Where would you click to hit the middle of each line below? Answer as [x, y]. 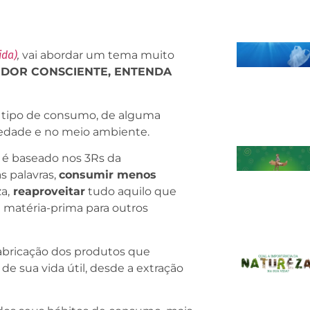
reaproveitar [47, 192]
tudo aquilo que [131, 192]
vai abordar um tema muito [97, 55]
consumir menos [108, 175]
